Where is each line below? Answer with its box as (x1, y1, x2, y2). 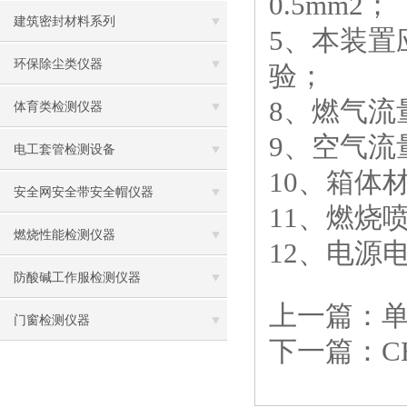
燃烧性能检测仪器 (14, 228, 115, 242)
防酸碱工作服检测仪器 (14, 271, 141, 284)
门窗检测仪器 (14, 313, 90, 327)
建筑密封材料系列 (14, 15, 115, 28)
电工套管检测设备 (14, 143, 115, 156)
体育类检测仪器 (14, 100, 103, 114)
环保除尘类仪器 (14, 57, 103, 71)
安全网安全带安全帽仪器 (14, 185, 154, 199)
